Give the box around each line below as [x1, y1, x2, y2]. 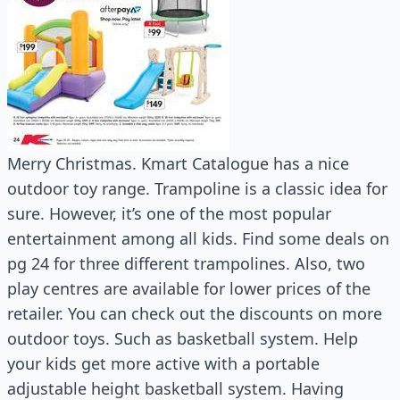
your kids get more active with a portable [7, 353, 320, 374]
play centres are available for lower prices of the [7, 278, 371, 299]
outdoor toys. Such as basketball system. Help [7, 328, 358, 349]
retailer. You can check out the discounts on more [7, 303, 382, 324]
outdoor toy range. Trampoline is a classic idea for [7, 178, 387, 199]
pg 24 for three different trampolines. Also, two [7, 253, 365, 274]
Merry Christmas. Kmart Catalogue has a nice [7, 153, 349, 174]
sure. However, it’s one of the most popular [7, 203, 331, 224]
